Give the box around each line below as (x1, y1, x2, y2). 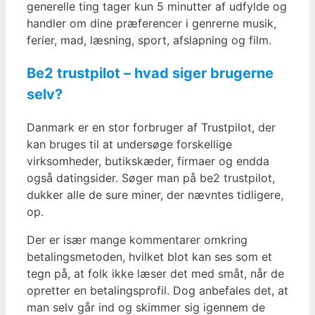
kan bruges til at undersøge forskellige (27, 137, 232, 152)
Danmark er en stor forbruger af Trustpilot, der (27, 120, 276, 135)
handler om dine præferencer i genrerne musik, (27, 16, 276, 31)
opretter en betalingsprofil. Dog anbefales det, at (27, 283, 288, 298)
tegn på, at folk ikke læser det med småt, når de (27, 266, 284, 281)
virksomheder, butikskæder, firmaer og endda (27, 154, 269, 169)
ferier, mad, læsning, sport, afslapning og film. (27, 33, 271, 48)
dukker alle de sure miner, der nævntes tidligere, (27, 188, 283, 202)
